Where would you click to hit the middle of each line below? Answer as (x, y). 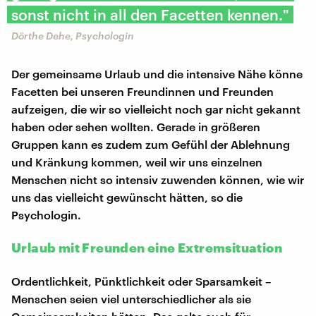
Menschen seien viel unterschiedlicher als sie (131, 299)
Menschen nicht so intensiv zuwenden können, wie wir (158, 180)
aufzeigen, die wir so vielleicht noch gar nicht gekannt (156, 109)
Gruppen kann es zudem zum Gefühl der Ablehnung (151, 145)
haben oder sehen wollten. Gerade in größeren (136, 127)
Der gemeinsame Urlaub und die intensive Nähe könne (157, 74)
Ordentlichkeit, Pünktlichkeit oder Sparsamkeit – (141, 281)
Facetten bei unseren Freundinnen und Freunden (142, 92)
